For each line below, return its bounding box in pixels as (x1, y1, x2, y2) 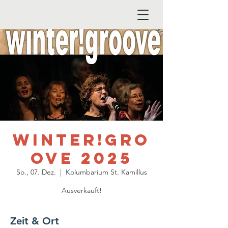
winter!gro (13, 130, 150, 150)
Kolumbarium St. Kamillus (65, 167, 147, 177)
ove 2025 (30, 148, 133, 168)
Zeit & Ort (10, 215, 59, 227)
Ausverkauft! (61, 186, 102, 195)
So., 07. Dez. (16, 167, 56, 177)
